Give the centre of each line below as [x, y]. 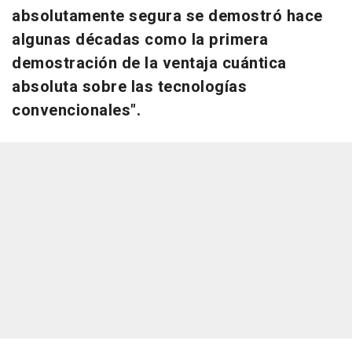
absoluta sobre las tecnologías [129, 86]
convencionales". [76, 110]
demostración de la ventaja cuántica [149, 63]
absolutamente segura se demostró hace [167, 16]
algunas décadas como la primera [140, 39]
